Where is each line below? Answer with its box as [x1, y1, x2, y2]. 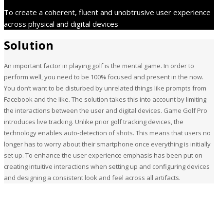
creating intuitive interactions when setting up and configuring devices [4, 162, 210, 171]
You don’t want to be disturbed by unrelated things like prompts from [4, 83, 206, 92]
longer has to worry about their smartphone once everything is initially [4, 139, 211, 148]
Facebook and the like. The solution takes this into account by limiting [4, 94, 206, 104]
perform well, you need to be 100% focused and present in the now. [4, 72, 203, 81]
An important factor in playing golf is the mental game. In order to [4, 61, 194, 70]
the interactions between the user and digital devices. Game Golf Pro [4, 106, 207, 115]
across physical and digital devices [4, 18, 118, 29]
